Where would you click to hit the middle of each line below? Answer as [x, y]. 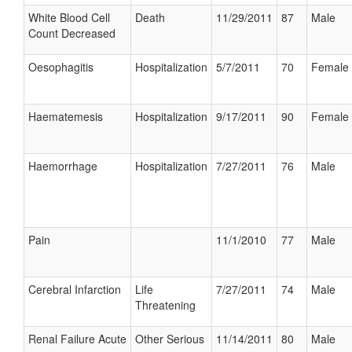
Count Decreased [72, 33]
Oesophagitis [61, 67]
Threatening [165, 305]
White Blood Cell [69, 17]
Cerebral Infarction [75, 289]
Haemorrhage [63, 166]
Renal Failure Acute [77, 339]
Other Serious [170, 339]
